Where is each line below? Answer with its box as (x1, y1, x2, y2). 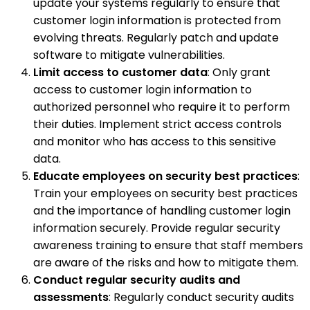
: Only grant (208, 64, 271, 80)
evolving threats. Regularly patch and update (33, 29, 279, 46)
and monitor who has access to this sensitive (33, 133, 276, 149)
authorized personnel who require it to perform (33, 98, 290, 115)
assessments (33, 289, 109, 305)
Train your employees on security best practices (33, 185, 298, 201)
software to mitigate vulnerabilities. (33, 46, 225, 63)
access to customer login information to (33, 81, 252, 98)
